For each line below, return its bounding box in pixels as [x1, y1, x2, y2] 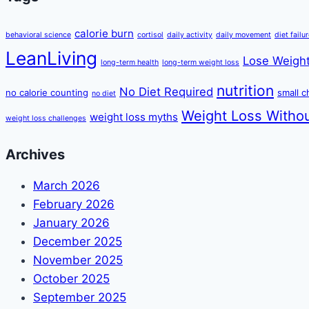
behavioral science [6, 30, 71, 39]
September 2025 [33, 290, 126, 305]
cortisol [137, 30, 163, 39]
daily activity [167, 30, 212, 39]
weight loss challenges [6, 113, 86, 123]
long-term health [101, 57, 159, 67]
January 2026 [33, 216, 110, 230]
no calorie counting [6, 86, 88, 98]
